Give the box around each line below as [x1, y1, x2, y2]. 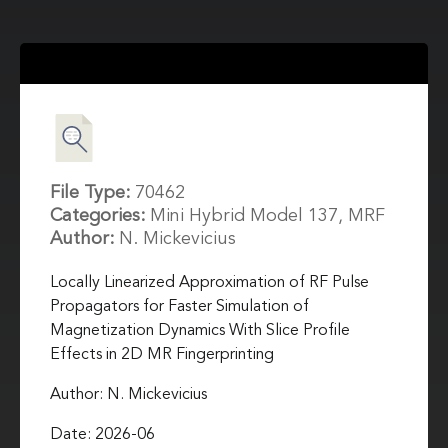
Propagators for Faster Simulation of [50, 298, 309, 315]
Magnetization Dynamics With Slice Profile [50, 322, 350, 339]
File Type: [50, 183, 135, 202]
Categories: [50, 206, 150, 225]
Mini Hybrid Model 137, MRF [150, 206, 385, 225]
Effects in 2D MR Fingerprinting [50, 346, 274, 363]
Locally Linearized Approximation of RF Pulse [50, 274, 369, 291]
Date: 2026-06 [50, 426, 155, 443]
